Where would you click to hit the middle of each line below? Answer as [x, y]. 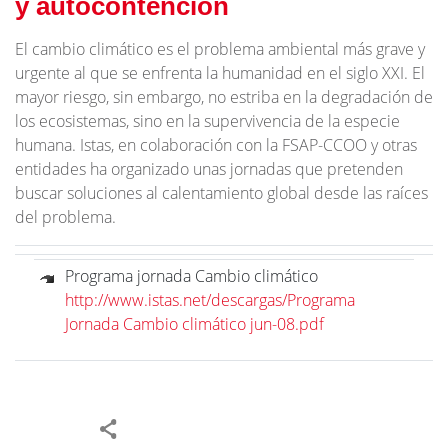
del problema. [65, 217]
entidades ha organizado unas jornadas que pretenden [209, 169]
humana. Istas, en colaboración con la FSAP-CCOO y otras [216, 145]
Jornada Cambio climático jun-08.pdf [194, 324]
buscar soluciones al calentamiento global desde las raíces [221, 193]
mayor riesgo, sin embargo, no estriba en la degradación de [224, 97]
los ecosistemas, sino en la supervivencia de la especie [207, 121]
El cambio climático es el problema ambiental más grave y [220, 49]
